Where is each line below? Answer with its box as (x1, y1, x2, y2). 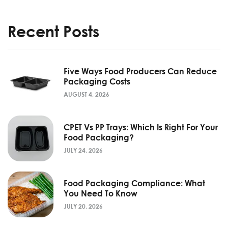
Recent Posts (8, 21, 99, 41)
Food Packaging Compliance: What (64, 178, 205, 188)
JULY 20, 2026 (64, 202, 103, 210)
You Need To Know (64, 188, 137, 198)
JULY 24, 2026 (64, 146, 103, 154)
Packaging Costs (64, 76, 130, 87)
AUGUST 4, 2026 (64, 90, 109, 98)
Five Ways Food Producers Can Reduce (64, 66, 217, 76)
